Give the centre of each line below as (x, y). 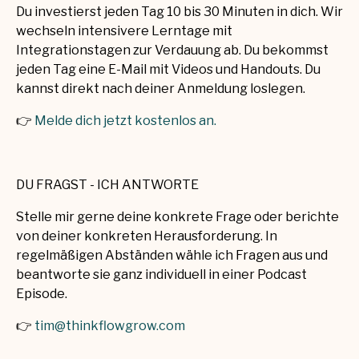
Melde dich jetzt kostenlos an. (125, 121)
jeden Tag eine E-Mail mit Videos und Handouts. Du (168, 70)
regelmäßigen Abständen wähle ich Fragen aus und (172, 256)
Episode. (42, 294)
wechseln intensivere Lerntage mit (124, 31)
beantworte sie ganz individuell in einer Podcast (161, 275)
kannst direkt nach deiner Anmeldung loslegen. (161, 89)
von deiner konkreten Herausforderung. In (147, 236)
